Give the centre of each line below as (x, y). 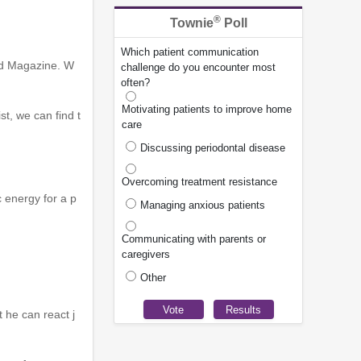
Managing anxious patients (203, 205)
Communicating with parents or (194, 239)
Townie (191, 23)
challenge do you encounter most (198, 68)
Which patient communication (190, 52)
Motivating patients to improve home (207, 110)
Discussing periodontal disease (213, 148)
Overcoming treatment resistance (199, 182)
